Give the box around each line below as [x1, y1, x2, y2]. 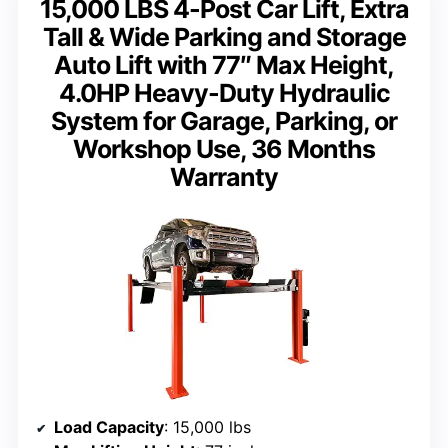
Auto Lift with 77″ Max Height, [54, 49, 394, 80]
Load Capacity [54, 417, 164, 438]
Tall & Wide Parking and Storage [42, 21, 406, 52]
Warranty [170, 161, 278, 192]
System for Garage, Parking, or [51, 105, 397, 136]
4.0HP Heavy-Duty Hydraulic [58, 77, 390, 108]
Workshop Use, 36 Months [73, 133, 375, 164]
